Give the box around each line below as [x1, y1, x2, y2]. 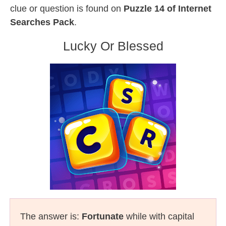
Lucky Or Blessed [63, 39, 163, 53]
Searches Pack [10, 17, 74, 27]
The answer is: [20, 211, 82, 221]
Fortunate [82, 211, 124, 221]
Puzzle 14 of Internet [124, 4, 211, 14]
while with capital [124, 211, 194, 221]
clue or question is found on [10, 4, 124, 14]
